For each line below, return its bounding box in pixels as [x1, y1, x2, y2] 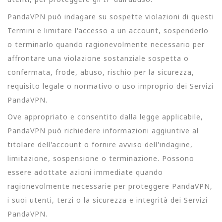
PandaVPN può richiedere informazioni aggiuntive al [7, 125, 199, 135]
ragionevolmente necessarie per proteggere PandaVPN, [7, 181, 213, 191]
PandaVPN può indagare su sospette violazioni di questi [7, 11, 214, 21]
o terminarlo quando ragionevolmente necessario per [7, 39, 205, 49]
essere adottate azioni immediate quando [7, 167, 163, 177]
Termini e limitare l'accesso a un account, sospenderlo [7, 25, 209, 35]
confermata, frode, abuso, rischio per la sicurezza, [7, 67, 194, 77]
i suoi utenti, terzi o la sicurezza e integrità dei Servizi [7, 195, 208, 205]
